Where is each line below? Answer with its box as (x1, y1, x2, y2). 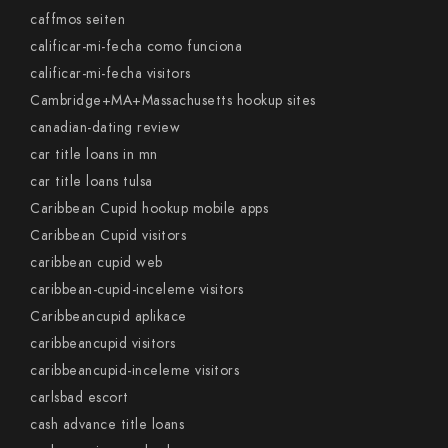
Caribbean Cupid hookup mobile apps (30, 199, 268, 218)
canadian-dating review (30, 118, 180, 137)
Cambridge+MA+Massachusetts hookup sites (30, 91, 316, 110)
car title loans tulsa (30, 172, 153, 191)
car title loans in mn (30, 145, 158, 164)
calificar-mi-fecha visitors (30, 64, 191, 83)
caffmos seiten (30, 10, 125, 29)
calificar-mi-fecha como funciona (30, 37, 242, 56)
